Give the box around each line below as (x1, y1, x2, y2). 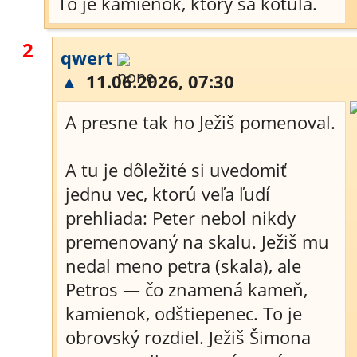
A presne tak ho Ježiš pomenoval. (65, 110, 335, 134)
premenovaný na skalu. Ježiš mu (65, 229, 329, 253)
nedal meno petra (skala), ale (65, 253, 301, 277)
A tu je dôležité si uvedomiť (65, 158, 287, 182)
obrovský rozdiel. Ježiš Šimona (65, 325, 311, 349)
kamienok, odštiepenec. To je (65, 301, 302, 325)
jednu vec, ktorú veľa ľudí (65, 182, 270, 206)
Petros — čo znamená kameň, (65, 277, 308, 301)
